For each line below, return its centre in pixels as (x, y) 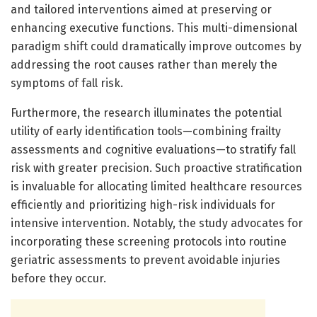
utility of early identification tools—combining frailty (146, 131)
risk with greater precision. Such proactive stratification (156, 168)
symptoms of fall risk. (67, 83)
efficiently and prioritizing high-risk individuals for (143, 204)
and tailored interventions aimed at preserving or (141, 9)
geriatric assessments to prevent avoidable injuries (145, 260)
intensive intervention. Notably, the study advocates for (157, 223)
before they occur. (58, 278)
